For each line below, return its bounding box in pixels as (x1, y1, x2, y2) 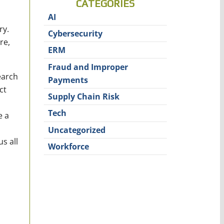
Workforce (48, 141, 89, 152)
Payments (48, 74, 88, 85)
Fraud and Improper (48, 61, 128, 72)
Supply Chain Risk (48, 91, 120, 102)
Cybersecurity (48, 27, 103, 39)
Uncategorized (48, 124, 106, 135)
